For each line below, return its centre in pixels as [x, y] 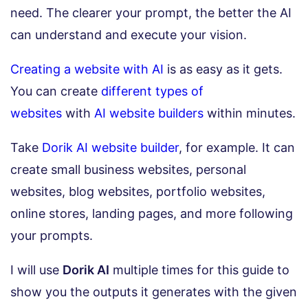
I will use [36, 269]
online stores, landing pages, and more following [152, 213]
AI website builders [149, 113]
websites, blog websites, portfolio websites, [138, 191]
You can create [56, 91]
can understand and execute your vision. [129, 34]
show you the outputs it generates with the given [154, 291]
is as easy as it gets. [223, 69]
